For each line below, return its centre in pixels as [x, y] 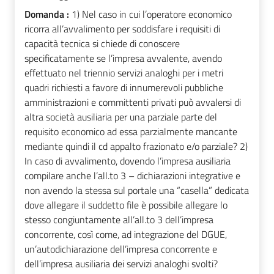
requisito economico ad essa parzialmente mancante [131, 132]
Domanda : [48, 14]
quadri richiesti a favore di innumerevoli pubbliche [124, 88]
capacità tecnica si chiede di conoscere [102, 44]
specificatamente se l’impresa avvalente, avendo [123, 58]
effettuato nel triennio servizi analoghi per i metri [124, 73]
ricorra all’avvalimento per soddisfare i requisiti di [122, 29]
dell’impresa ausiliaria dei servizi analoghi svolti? [121, 264]
